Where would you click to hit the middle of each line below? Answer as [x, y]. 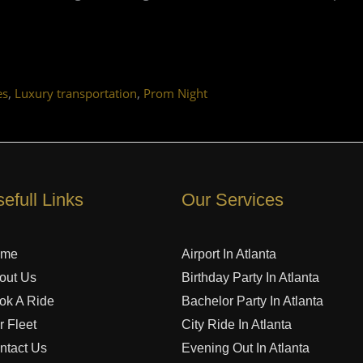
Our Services [233, 199]
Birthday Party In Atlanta [250, 277]
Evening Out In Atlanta [246, 348]
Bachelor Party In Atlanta [252, 301]
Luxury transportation [76, 93]
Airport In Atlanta [229, 254]
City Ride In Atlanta [237, 324]
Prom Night [175, 93]
